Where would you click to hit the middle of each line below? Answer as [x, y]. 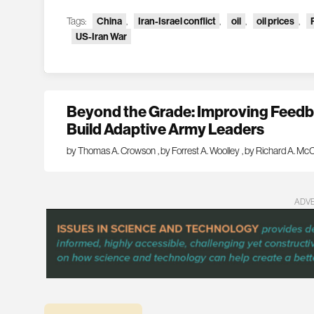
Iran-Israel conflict [177, 21]
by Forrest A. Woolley [200, 150]
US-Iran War [102, 36]
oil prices [276, 21]
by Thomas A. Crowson [111, 150]
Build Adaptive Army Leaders [166, 129]
